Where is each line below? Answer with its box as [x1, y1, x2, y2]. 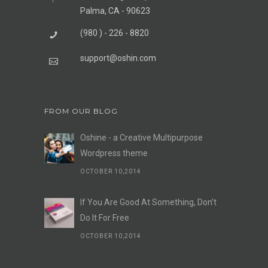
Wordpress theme [80, 148, 148, 158]
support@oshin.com [80, 53, 156, 63]
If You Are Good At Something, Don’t [80, 197, 217, 207]
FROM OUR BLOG [44, 106, 118, 115]
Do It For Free [80, 212, 129, 223]
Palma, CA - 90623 [80, 5, 150, 16]
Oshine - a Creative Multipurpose [80, 132, 203, 142]
